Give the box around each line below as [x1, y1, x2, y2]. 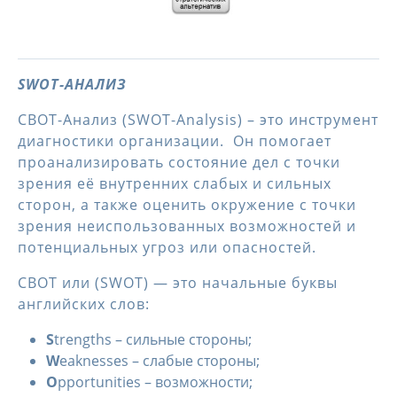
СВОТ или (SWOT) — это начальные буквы [18, 273, 338, 292]
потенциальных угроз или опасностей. [18, 237, 316, 257]
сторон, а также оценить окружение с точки [18, 195, 356, 214]
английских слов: [18, 294, 150, 314]
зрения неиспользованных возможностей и [18, 216, 356, 236]
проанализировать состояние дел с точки [18, 152, 340, 172]
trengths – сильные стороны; [54, 330, 252, 349]
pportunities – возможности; [58, 372, 253, 392]
